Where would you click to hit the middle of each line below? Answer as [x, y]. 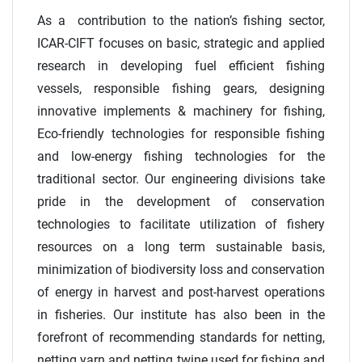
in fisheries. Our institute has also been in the [181, 315]
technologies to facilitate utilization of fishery [181, 225]
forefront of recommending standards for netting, [181, 338]
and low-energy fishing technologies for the [181, 157]
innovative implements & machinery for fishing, [181, 112]
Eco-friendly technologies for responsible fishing [181, 134]
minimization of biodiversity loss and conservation [181, 270]
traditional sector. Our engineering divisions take [181, 179]
